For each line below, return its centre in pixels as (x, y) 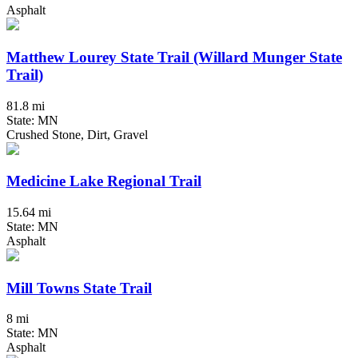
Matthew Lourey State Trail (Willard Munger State (174, 57)
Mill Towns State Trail (79, 288)
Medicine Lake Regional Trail (104, 181)
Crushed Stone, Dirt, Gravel (77, 134)
